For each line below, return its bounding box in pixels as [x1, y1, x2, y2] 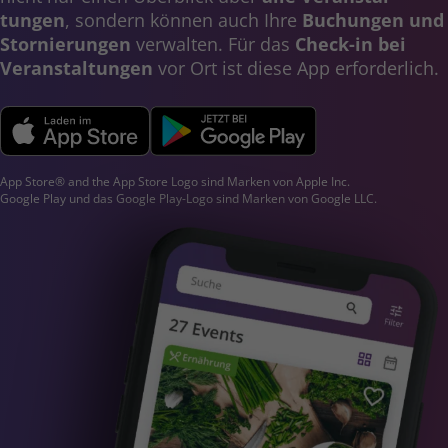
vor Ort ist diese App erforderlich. [153, 55, 439, 80]
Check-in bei [295, 31, 406, 56]
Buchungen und [302, 7, 444, 32]
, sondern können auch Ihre [65, 7, 302, 32]
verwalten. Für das [131, 31, 295, 56]
